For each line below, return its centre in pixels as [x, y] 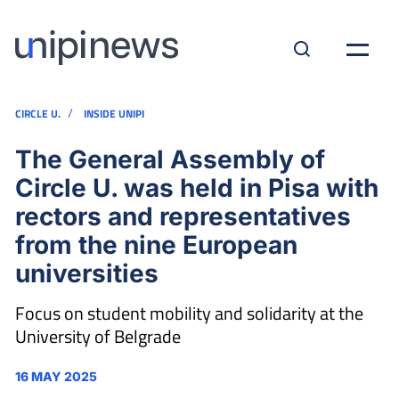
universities [87, 273]
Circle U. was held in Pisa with [197, 188]
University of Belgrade [98, 336]
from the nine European [156, 245]
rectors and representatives [183, 216]
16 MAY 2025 [56, 376]
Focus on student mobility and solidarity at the [189, 313]
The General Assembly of [170, 159]
